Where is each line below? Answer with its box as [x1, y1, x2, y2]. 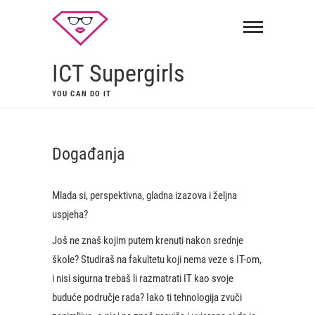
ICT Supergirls [52, 59, 184, 87]
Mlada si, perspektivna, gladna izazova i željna [52, 189, 237, 202]
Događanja [52, 144, 125, 164]
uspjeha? [52, 208, 88, 221]
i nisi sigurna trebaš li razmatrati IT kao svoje [52, 272, 233, 285]
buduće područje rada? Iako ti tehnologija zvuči [52, 291, 242, 304]
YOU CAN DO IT [52, 89, 112, 98]
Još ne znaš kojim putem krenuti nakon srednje [52, 234, 243, 247]
